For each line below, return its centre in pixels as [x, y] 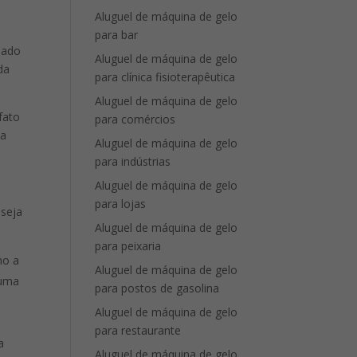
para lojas [121, 204]
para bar [117, 35]
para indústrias [133, 161]
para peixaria [128, 246]
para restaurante [138, 330]
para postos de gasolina [157, 288]
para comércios [135, 119]
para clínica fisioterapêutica [165, 77]
